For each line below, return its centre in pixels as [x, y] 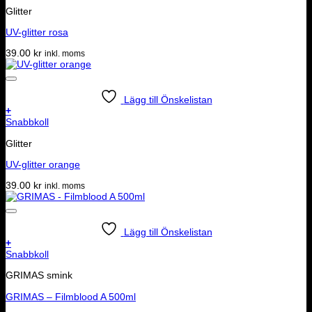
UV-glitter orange [43, 164]
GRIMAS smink [39, 275]
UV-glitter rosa [37, 32]
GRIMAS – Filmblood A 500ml [71, 296]
